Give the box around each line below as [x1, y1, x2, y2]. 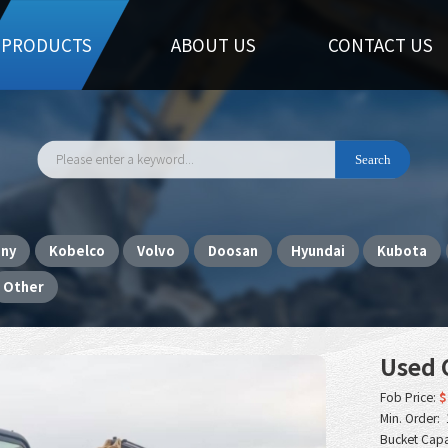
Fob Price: [380, 387, 437, 405]
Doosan [207, 240, 258, 260]
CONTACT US [328, 32, 433, 57]
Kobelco [48, 240, 105, 260]
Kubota [377, 240, 428, 260]
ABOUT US [171, 32, 256, 57]
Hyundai [290, 240, 345, 260]
